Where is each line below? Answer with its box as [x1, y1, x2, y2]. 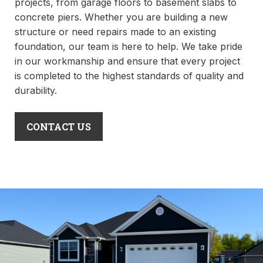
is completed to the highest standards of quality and [15, 70, 244, 82]
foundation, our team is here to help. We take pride [15, 41, 242, 52]
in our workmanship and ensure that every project [15, 55, 240, 67]
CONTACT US [26, 120, 91, 133]
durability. [15, 85, 57, 96]
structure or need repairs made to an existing [15, 26, 216, 38]
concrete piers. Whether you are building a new [15, 11, 228, 23]
